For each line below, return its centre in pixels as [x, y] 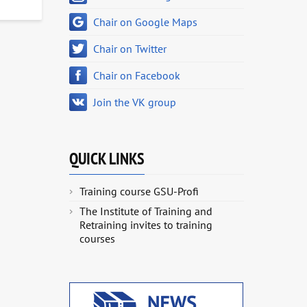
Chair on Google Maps [145, 22]
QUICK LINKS [107, 159]
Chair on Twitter [130, 49]
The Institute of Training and [146, 211]
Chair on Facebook [137, 75]
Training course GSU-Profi [139, 191]
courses [97, 238]
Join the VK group [135, 102]
